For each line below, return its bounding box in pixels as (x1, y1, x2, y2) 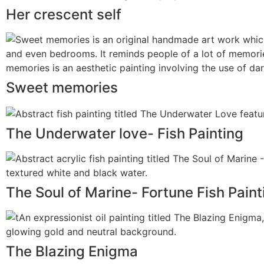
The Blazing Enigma (6, 242, 138, 260)
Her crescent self (6, 6, 121, 24)
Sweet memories (6, 79, 118, 97)
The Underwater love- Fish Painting (6, 124, 243, 142)
